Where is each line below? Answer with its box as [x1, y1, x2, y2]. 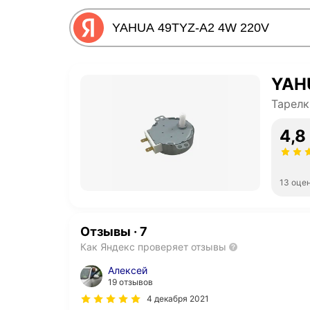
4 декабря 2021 [147, 293, 209, 304]
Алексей [108, 264, 147, 276]
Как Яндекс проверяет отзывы [80, 241, 226, 253]
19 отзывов [108, 277, 153, 287]
